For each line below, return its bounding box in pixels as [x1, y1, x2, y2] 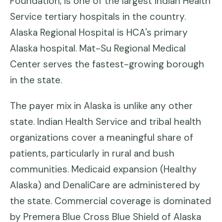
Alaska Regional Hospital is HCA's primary [10, 26, 188, 39]
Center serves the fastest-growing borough [10, 58, 204, 70]
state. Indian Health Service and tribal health [10, 115, 201, 128]
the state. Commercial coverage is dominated [10, 195, 211, 207]
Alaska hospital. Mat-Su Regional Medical [10, 42, 186, 55]
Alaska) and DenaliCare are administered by [10, 179, 200, 191]
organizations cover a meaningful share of [10, 131, 193, 144]
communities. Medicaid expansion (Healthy [10, 163, 197, 175]
